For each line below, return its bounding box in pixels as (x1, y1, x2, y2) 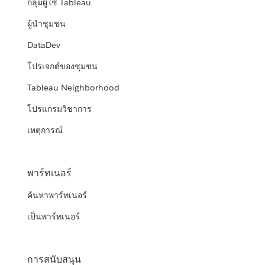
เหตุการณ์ (27, 125, 63, 136)
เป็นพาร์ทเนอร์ (27, 211, 80, 222)
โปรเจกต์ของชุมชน (27, 61, 98, 72)
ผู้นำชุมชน (27, 18, 66, 30)
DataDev (27, 40, 61, 51)
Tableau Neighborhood (27, 82, 120, 93)
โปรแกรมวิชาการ (27, 104, 92, 115)
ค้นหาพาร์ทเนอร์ (27, 190, 88, 201)
